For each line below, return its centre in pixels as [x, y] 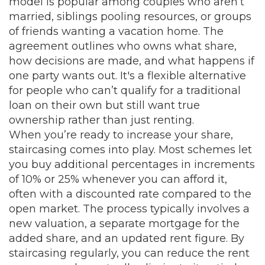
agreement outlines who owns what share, [123, 46]
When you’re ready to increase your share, [121, 135]
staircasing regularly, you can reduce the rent [129, 253]
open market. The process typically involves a [129, 209]
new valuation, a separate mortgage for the [124, 224]
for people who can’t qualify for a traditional [125, 91]
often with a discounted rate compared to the [130, 194]
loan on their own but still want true [104, 105]
